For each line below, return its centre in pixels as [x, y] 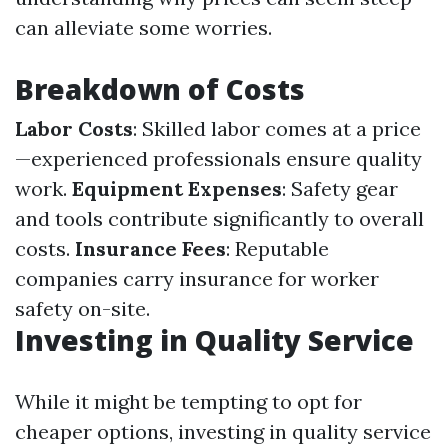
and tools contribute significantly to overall [219, 218]
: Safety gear [340, 188]
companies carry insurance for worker [197, 278]
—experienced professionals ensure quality [218, 158]
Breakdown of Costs [160, 89]
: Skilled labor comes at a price [277, 128]
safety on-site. [82, 308]
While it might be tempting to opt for [188, 401]
